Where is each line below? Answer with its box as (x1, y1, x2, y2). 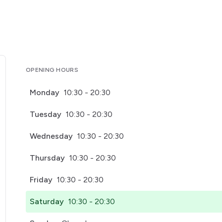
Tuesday (30, 110, 61, 119)
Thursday (30, 153, 65, 163)
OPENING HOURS (26, 66, 78, 73)
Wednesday (30, 131, 73, 141)
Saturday (30, 197, 64, 206)
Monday (30, 88, 59, 97)
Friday (30, 175, 53, 184)
